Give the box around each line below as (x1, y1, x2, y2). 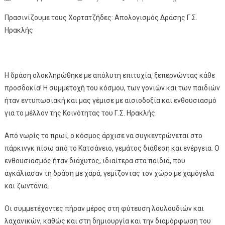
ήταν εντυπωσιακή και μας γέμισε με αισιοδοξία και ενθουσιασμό (4, 96, 216, 104)
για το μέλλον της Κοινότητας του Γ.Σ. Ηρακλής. (4, 109, 157, 117)
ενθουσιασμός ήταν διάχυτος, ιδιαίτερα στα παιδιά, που (4, 157, 185, 165)
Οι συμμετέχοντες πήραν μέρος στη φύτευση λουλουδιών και (4, 204, 204, 212)
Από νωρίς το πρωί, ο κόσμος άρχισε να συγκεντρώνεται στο (4, 132, 202, 140)
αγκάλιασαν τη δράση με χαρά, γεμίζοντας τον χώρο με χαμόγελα (4, 169, 214, 177)
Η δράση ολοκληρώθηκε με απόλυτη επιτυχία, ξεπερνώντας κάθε (4, 71, 215, 79)
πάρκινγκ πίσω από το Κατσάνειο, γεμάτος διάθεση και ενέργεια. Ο (4, 144, 219, 152)
